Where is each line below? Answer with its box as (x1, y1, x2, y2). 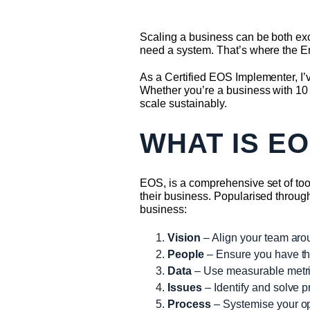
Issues (167, 281, 202, 293)
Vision (167, 231, 201, 244)
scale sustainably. (140, 97, 227, 109)
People (167, 248, 204, 260)
